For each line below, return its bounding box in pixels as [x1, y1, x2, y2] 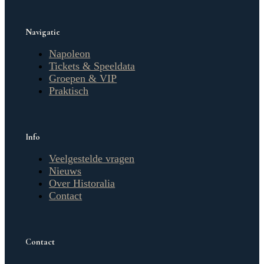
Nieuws [49, 164, 82, 177]
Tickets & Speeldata [49, 60, 136, 72]
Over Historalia [49, 177, 115, 189]
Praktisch [49, 84, 89, 97]
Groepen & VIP [49, 72, 117, 84]
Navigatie [25, 27, 61, 37]
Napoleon [49, 47, 91, 60]
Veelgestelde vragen [49, 152, 135, 164]
